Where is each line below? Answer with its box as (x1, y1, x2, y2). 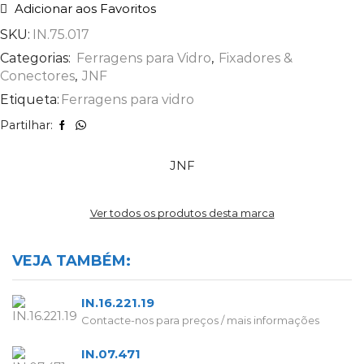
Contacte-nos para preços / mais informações (81, 314, 319, 327)
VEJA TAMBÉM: (12, 251, 131, 270)
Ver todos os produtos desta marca (89, 206, 275, 219)
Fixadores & (219, 50, 292, 66)
